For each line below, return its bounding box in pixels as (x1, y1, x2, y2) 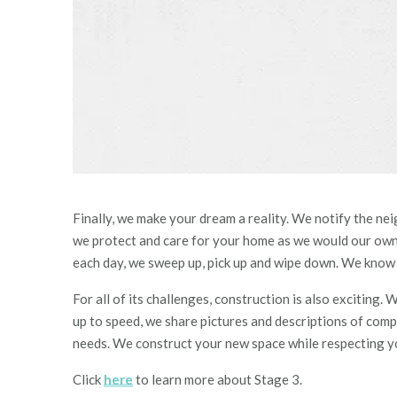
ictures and (207, 313, 275, 329)
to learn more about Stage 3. (133, 371, 302, 387)
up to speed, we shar (73, 313, 191, 329)
